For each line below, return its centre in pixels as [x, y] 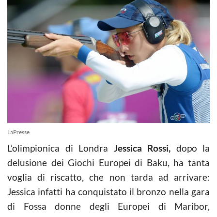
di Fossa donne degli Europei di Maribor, [108, 206]
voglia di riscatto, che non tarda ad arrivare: [108, 177]
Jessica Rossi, [142, 148]
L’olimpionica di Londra [61, 148]
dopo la [190, 148]
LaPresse [18, 132]
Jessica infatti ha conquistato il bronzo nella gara [108, 191]
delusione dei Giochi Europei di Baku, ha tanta [108, 162]
